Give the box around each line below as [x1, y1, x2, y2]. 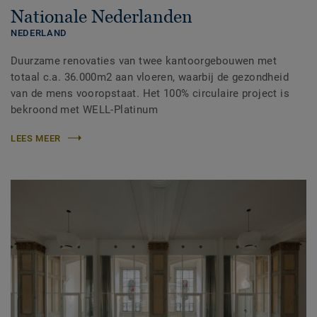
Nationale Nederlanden [11, 6, 192, 26]
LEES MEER [11, 132, 61, 144]
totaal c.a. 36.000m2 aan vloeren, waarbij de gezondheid [11, 70, 289, 83]
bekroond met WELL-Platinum [11, 103, 158, 116]
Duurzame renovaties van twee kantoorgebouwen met [11, 54, 277, 67]
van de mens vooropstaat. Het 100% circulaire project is [11, 86, 289, 100]
